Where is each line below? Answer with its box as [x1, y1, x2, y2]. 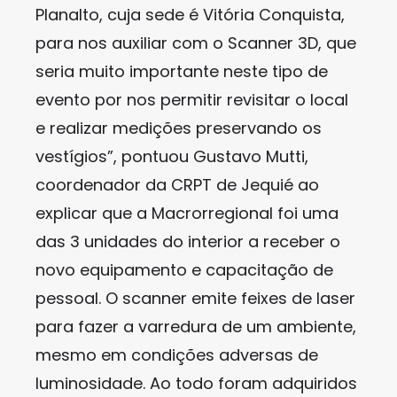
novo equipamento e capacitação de [35, 259, 333, 281]
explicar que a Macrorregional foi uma [35, 202, 339, 224]
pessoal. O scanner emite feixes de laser [35, 287, 355, 309]
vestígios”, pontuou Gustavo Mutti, [35, 145, 308, 167]
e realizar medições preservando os [35, 117, 322, 139]
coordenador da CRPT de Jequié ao [35, 174, 319, 196]
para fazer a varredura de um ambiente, [35, 315, 356, 338]
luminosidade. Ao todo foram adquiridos [35, 372, 357, 394]
